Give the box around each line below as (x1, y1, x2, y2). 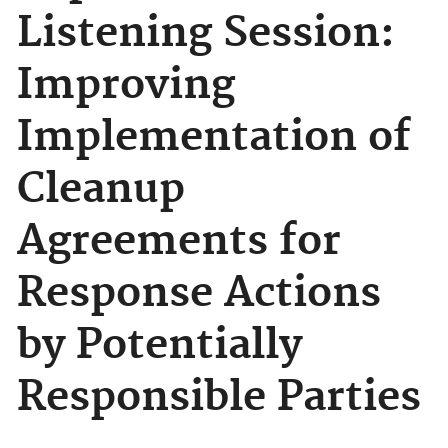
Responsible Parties (17, 372, 421, 424)
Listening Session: (17, 8, 395, 60)
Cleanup (17, 164, 185, 216)
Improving (17, 60, 235, 112)
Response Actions (17, 268, 381, 320)
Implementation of (17, 112, 411, 164)
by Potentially (17, 320, 302, 372)
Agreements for (17, 216, 341, 268)
